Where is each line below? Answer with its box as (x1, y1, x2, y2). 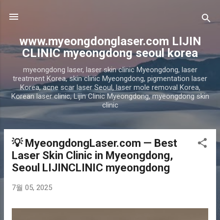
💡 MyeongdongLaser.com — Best (12, 137, 177, 149)
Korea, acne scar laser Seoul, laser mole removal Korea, (20, 83, 200, 92)
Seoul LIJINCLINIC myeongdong (12, 162, 170, 174)
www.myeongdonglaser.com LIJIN (19, 34, 201, 48)
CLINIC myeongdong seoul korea (22, 46, 198, 60)
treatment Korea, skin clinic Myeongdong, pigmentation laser (13, 74, 207, 83)
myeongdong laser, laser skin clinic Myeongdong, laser (23, 65, 197, 74)
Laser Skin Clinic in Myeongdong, (12, 149, 173, 162)
